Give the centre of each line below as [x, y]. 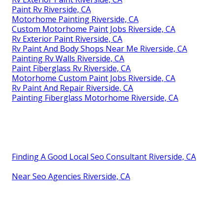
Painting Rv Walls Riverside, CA [68, 59]
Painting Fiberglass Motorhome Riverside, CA [95, 98]
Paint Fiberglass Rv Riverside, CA [71, 69]
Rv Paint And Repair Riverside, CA [72, 88]
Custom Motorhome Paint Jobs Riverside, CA [94, 29]
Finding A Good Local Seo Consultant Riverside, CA [104, 157]
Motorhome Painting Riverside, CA [75, 19]
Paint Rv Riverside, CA [51, 10]
